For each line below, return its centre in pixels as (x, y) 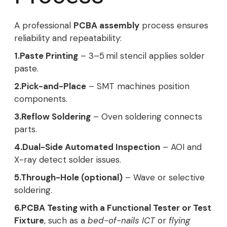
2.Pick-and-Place (50, 86)
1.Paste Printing (46, 56)
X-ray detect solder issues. (68, 160)
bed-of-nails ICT (121, 220)
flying (179, 220)
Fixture (29, 220)
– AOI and (181, 147)
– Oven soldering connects (146, 117)
